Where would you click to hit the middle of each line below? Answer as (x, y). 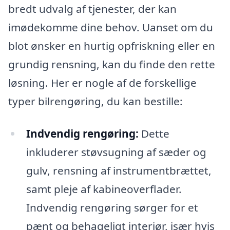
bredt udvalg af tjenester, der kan (92, 8)
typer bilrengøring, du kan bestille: (95, 101)
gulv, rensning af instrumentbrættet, (119, 171)
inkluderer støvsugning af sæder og (116, 152)
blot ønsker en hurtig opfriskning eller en (112, 45)
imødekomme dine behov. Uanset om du (111, 27)
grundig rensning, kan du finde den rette (112, 64)
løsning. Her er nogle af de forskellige (102, 82)
